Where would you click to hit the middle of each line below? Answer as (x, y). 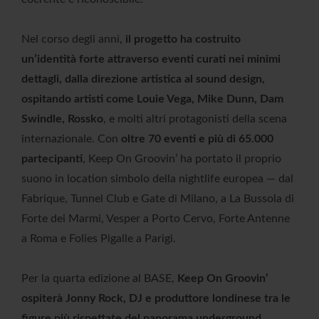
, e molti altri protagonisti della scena (195, 119)
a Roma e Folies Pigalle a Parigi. (99, 239)
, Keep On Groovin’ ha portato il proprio (182, 159)
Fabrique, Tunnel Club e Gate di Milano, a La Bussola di (158, 199)
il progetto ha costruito (182, 40)
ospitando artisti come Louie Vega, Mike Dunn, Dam (152, 99)
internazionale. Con (71, 139)
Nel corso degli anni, (72, 40)
